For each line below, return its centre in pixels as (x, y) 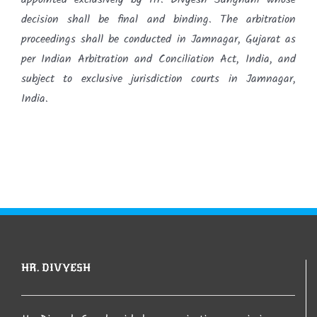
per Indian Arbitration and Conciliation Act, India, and (158, 59)
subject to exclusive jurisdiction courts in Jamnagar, (158, 79)
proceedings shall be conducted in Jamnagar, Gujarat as (158, 39)
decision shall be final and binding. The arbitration (158, 19)
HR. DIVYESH (56, 267)
